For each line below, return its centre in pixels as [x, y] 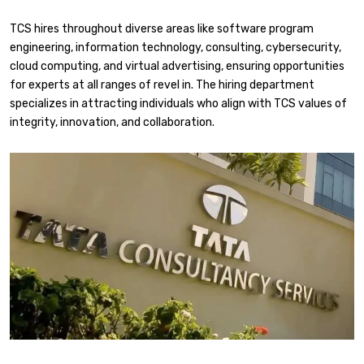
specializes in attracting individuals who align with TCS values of [178, 103]
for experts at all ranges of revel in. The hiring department [162, 84]
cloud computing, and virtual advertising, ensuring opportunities [177, 66]
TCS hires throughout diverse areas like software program [162, 28]
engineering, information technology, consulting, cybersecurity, [175, 47]
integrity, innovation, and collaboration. [112, 122]
